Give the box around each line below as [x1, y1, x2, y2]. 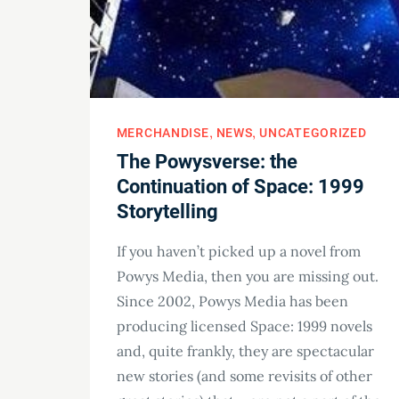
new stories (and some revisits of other [116, 367, 372, 386]
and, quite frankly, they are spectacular [116, 342, 374, 361]
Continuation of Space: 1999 [116, 175, 364, 199]
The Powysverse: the [116, 151, 297, 174]
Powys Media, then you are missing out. [116, 267, 379, 286]
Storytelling [116, 200, 218, 224]
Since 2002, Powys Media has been [116, 292, 348, 311]
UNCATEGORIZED [259, 126, 367, 141]
